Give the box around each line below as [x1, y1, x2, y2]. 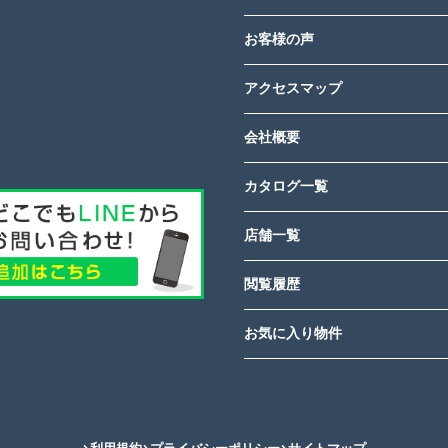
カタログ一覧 [244, 179, 328, 194]
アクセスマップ [244, 81, 342, 96]
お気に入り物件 [244, 326, 342, 341]
